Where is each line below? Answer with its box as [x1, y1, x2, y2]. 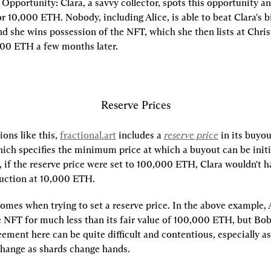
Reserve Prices [100, 99, 171, 112]
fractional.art [60, 129, 116, 141]
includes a [116, 129, 164, 141]
